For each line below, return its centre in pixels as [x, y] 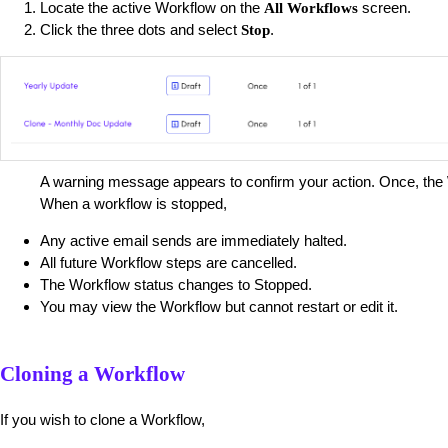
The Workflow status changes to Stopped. [176, 284]
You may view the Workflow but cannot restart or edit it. [219, 306]
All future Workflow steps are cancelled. [168, 262]
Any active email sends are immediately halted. [193, 240]
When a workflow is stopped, [133, 203]
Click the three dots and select [140, 30]
